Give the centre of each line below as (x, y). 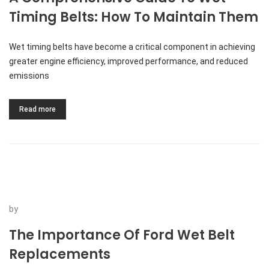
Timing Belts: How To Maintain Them (134, 17)
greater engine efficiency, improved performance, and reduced (128, 61)
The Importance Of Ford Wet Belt (122, 235)
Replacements (60, 254)
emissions (29, 76)
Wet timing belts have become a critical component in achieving (132, 47)
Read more (38, 109)
